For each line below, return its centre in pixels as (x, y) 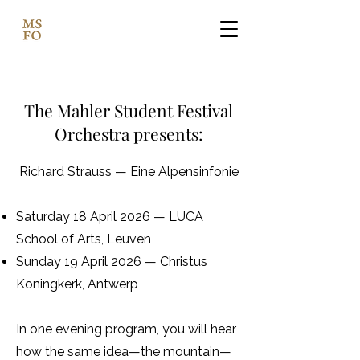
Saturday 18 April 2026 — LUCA (110, 217)
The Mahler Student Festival (129, 110)
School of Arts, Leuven (84, 239)
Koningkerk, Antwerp (77, 284)
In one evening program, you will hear (126, 329)
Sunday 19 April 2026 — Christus (112, 262)
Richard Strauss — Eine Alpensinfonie (129, 172)
